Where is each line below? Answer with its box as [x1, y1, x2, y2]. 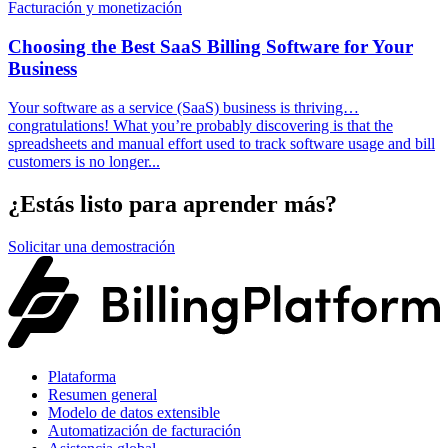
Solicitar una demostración [8, 237, 175, 255]
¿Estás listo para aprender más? [8, 190, 337, 217]
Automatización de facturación [48, 421, 241, 439]
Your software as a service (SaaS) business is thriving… [8, 98, 359, 116]
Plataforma [48, 367, 116, 385]
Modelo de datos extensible [48, 403, 220, 421]
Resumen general [48, 385, 157, 403]
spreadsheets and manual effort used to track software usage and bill [8, 134, 435, 152]
